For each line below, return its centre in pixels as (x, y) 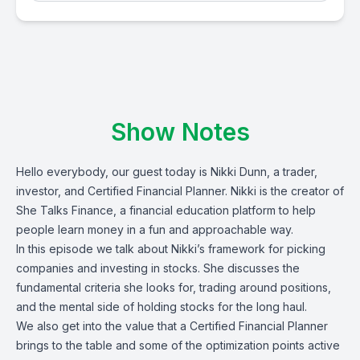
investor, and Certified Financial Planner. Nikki (138, 191)
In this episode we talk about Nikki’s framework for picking (171, 249)
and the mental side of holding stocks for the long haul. (163, 307)
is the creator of (302, 191)
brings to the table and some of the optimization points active (178, 345)
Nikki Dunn (239, 172)
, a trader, (292, 172)
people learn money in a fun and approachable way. (155, 229)
